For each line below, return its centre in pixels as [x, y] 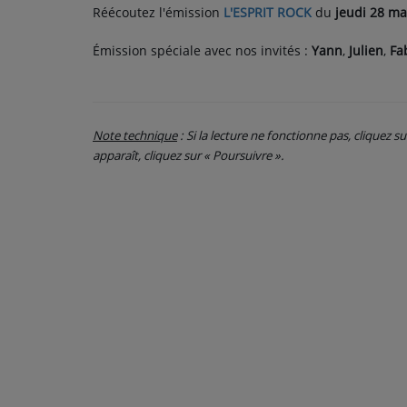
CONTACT [52, 34]
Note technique [135, 135]
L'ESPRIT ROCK [268, 12]
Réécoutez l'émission [158, 12]
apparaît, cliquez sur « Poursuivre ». [189, 155]
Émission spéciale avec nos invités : [202, 50]
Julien [366, 50]
